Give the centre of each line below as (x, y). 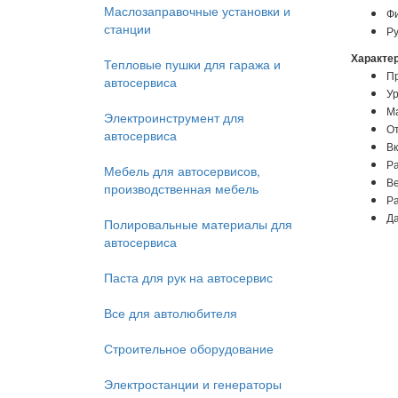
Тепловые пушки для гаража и (192, 64)
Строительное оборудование (189, 348)
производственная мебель (181, 188)
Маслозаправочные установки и (197, 11)
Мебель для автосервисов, (182, 171)
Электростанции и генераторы (193, 384)
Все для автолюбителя (171, 313)
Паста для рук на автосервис (188, 277)
